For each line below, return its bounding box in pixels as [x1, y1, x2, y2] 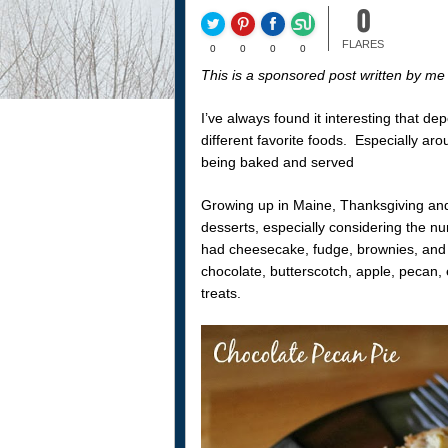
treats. [200, 284, 241, 301]
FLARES [342, 38, 384, 50]
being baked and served [200, 153, 354, 170]
